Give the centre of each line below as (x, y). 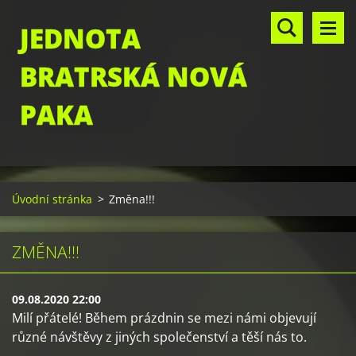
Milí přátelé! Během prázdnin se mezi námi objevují (164, 318)
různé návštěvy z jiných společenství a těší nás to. (159, 337)
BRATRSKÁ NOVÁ (133, 77)
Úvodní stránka (52, 199)
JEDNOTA (80, 39)
